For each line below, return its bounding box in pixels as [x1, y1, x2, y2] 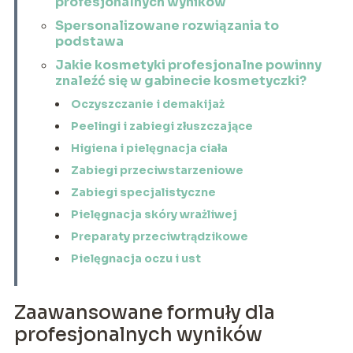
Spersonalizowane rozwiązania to [54, 17, 279, 34]
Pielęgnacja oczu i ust [70, 251, 201, 266]
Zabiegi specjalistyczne [70, 184, 216, 199]
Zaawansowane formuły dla [13, 300, 275, 325]
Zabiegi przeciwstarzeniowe [70, 162, 243, 177]
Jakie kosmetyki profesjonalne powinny [54, 56, 321, 73]
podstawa [54, 32, 124, 50]
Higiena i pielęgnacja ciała [70, 140, 228, 155]
